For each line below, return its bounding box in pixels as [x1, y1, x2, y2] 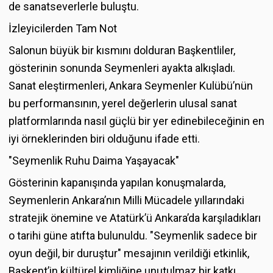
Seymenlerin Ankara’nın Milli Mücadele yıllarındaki [9, 193, 244, 207]
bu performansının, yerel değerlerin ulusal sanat [9, 96, 237, 110]
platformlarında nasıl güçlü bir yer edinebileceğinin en [9, 114, 264, 127]
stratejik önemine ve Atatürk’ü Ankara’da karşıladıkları [9, 211, 261, 224]
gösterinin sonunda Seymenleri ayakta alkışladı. [9, 61, 235, 74]
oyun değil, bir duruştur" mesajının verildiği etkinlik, [9, 246, 249, 260]
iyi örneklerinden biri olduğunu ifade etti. [9, 132, 200, 145]
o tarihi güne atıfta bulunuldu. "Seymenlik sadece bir [9, 229, 257, 242]
